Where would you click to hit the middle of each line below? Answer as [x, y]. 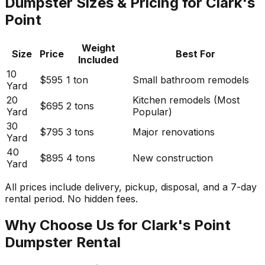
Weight [98, 48]
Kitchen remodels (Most [186, 100]
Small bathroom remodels [191, 80]
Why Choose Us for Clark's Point [118, 225]
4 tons [81, 158]
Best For [195, 54]
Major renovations [174, 132]
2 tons [80, 106]
